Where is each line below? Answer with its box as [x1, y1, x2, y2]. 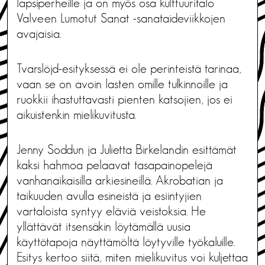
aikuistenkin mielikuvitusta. [17, 108, 136, 121]
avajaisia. [17, 27, 61, 40]
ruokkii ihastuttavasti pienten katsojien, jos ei [17, 92, 232, 106]
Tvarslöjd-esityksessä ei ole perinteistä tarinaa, [17, 62, 241, 75]
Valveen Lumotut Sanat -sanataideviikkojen [17, 11, 225, 25]
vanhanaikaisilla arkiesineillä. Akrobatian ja [17, 173, 223, 187]
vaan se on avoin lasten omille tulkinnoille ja [17, 77, 228, 91]
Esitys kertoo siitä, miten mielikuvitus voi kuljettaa [17, 250, 248, 264]
